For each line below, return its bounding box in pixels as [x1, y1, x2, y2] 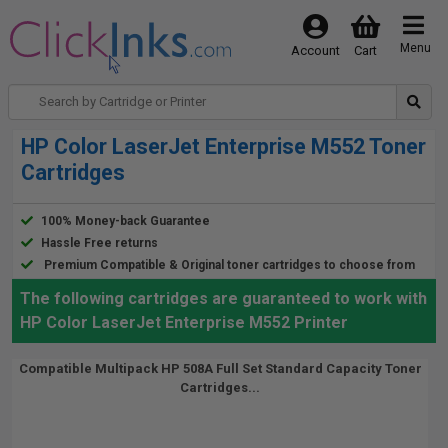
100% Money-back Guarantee [41, 214, 210, 228]
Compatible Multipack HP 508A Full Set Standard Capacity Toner [18, 361, 422, 376]
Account [290, 43, 340, 58]
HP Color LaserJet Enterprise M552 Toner [21, 134, 426, 159]
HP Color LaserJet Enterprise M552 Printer [20, 313, 348, 332]
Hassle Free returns [41, 236, 158, 250]
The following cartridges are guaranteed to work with [20, 289, 427, 308]
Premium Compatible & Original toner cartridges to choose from [44, 258, 415, 272]
